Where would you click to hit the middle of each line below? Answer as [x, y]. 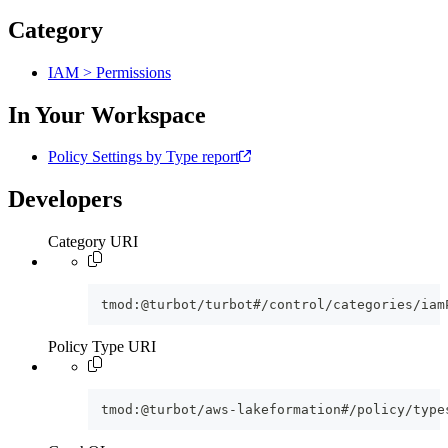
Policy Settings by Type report [143, 157]
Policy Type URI [102, 347]
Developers [65, 199]
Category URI [93, 242]
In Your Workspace [107, 114]
